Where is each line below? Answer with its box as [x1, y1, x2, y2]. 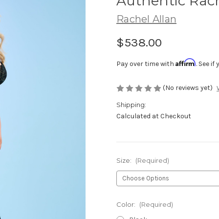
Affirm [175, 58, 196, 66]
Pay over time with [116, 59, 175, 68]
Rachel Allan [116, 13, 176, 25]
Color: [116, 200, 137, 209]
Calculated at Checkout [116, 112, 191, 121]
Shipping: [116, 101, 146, 109]
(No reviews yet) [163, 83, 213, 92]
